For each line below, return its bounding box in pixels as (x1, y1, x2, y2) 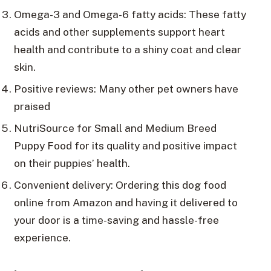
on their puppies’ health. (13, 156, 130, 169)
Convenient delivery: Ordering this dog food (13, 178, 226, 191)
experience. (13, 230, 71, 244)
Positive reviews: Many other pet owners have (13, 82, 238, 95)
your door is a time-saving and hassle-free (13, 213, 219, 226)
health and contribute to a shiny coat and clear (13, 42, 241, 56)
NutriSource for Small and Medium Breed (13, 121, 217, 134)
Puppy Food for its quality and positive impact (13, 139, 237, 152)
